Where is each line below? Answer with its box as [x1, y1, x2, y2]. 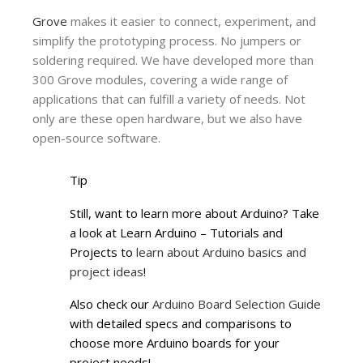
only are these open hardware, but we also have [32, 110, 302, 127]
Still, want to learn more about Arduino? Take [70, 204, 319, 221]
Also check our [70, 295, 152, 312]
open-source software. [32, 130, 164, 147]
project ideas [70, 263, 143, 280]
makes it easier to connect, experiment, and [67, 13, 316, 30]
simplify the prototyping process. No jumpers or [32, 32, 301, 49]
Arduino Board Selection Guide [152, 295, 321, 312]
